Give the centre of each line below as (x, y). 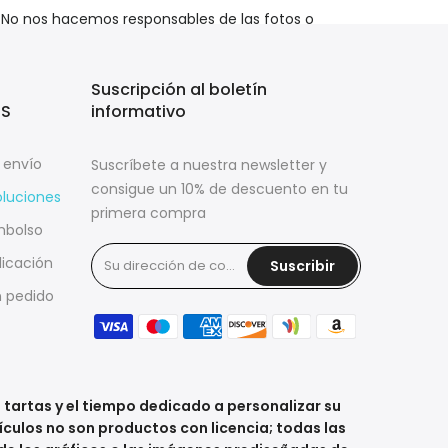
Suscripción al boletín (179, 89)
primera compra (148, 213)
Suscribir (302, 266)
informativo (138, 111)
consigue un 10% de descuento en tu (219, 189)
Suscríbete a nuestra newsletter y (209, 165)
